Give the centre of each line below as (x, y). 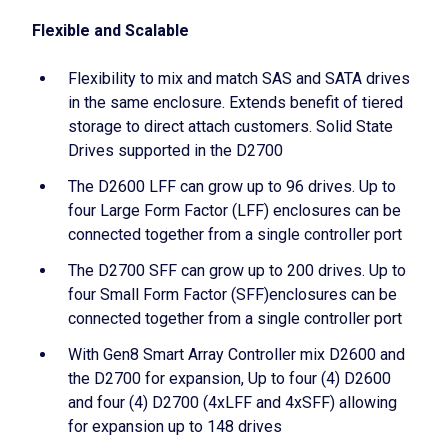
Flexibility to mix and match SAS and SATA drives (239, 78)
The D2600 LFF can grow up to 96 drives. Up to (232, 186)
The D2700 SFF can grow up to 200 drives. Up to (237, 270)
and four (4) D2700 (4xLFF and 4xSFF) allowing (232, 402)
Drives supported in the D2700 (175, 150)
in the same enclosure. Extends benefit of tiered (235, 102)
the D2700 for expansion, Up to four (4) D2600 (229, 378)
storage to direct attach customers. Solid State (230, 126)
